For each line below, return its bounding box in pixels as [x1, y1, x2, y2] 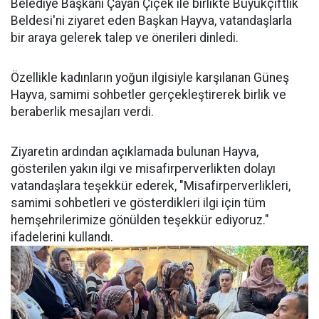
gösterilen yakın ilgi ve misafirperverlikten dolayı [11, 162, 276, 177]
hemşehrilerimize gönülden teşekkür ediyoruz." [11, 213, 269, 228]
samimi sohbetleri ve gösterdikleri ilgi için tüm [11, 196, 266, 211]
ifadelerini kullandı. [11, 230, 113, 245]
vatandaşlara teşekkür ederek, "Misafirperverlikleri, [11, 179, 291, 194]
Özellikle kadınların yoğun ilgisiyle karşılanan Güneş [11, 70, 289, 85]
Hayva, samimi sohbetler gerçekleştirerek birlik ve [11, 88, 286, 103]
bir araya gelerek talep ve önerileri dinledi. [11, 31, 239, 46]
